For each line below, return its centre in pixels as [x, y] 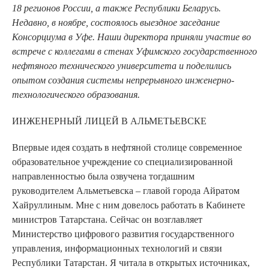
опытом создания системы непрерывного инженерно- [123, 80]
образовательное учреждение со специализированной [122, 162]
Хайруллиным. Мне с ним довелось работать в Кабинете [128, 205]
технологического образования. [76, 94]
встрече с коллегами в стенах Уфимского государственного [134, 51]
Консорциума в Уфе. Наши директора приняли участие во [131, 37]
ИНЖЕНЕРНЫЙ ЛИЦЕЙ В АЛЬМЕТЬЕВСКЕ [109, 121]
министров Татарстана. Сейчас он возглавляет [107, 219]
